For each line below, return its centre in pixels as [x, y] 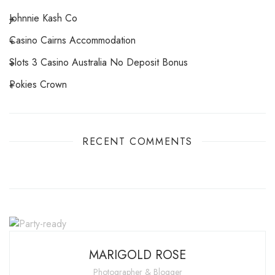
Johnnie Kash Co [45, 18]
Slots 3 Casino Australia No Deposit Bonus [101, 62]
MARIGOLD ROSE [137, 255]
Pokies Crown [41, 84]
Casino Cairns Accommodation [76, 40]
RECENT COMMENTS [137, 141]
